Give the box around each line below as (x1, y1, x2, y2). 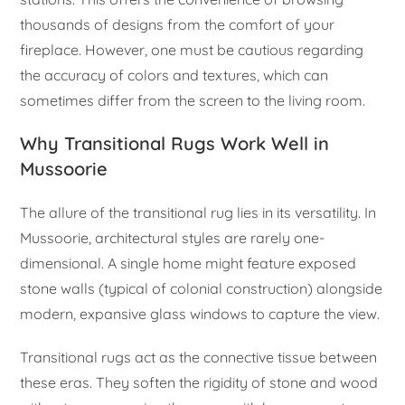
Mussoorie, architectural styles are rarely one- (20, 229, 325, 248)
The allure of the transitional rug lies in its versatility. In (20, 203, 377, 222)
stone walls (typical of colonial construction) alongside (20, 279, 383, 298)
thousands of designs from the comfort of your (20, 15, 335, 34)
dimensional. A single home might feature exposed (20, 254, 357, 273)
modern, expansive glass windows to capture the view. (20, 305, 381, 324)
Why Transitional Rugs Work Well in (20, 132, 330, 155)
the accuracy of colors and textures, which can (20, 66, 329, 85)
